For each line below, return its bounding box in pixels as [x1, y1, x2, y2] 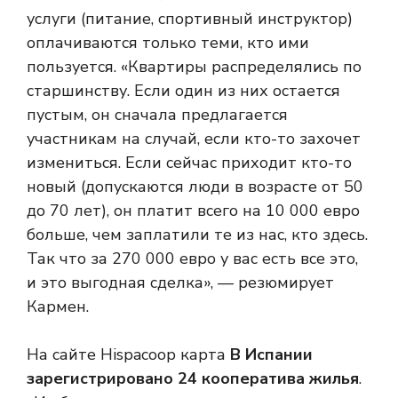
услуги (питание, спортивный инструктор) [27, 8, 353, 29]
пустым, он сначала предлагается [27, 104, 288, 125]
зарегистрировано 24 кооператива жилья [27, 368, 359, 389]
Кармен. [27, 296, 89, 317]
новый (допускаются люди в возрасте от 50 [27, 176, 363, 197]
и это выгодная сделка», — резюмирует [27, 272, 334, 293]
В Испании [230, 344, 313, 365]
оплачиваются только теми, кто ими [27, 32, 309, 53]
